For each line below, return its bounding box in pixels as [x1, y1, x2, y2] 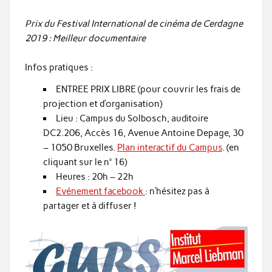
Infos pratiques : [24, 62, 93, 73]
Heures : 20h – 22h [56, 171, 134, 182]
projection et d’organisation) [42, 98, 162, 109]
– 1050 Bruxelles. [42, 141, 117, 153]
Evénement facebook [56, 185, 146, 197]
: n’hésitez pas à [145, 185, 210, 197]
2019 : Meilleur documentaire [24, 33, 146, 44]
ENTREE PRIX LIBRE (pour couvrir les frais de [56, 83, 241, 95]
